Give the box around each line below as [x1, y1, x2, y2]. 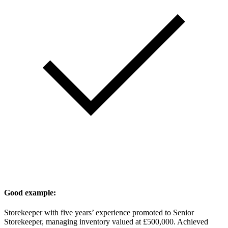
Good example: [4, 188, 56, 197]
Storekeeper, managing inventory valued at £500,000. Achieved [4, 217, 208, 226]
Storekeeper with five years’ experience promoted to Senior [4, 208, 194, 217]
